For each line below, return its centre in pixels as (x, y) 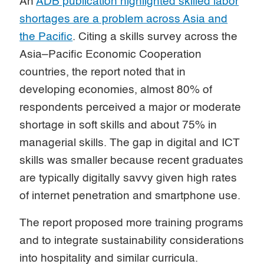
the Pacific (46, 37)
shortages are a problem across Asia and (124, 19)
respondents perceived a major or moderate (131, 107)
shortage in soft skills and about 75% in (118, 125)
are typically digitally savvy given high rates (128, 178)
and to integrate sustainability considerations (132, 240)
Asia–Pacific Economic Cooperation (111, 54)
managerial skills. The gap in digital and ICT (130, 143)
